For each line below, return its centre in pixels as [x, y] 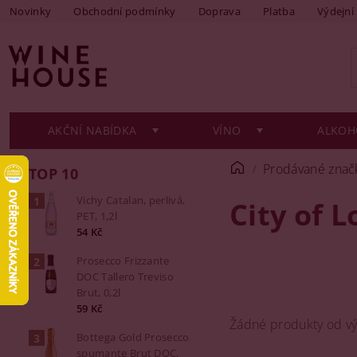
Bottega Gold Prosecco [133, 337]
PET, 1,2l [97, 216]
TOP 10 [53, 174]
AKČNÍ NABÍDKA [92, 130]
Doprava [219, 11]
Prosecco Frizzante [123, 261]
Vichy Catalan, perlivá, [131, 200]
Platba [279, 11]
